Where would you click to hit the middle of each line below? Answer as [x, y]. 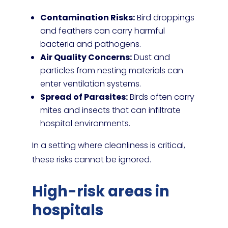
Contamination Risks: [87, 18]
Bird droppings [164, 18]
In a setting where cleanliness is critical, [108, 145]
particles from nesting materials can [111, 70]
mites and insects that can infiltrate [110, 110]
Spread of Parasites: [84, 97]
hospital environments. [85, 123]
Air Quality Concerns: [86, 57]
